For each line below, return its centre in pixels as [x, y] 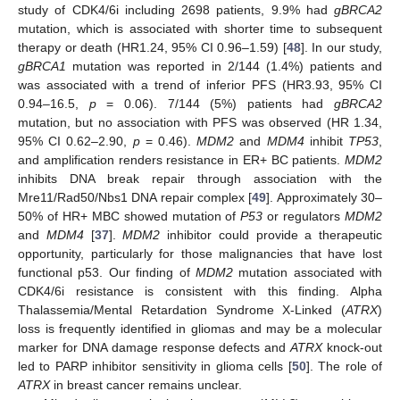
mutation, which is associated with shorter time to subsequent [200, 28]
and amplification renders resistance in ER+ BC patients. [181, 159]
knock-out [352, 347]
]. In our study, [341, 47]
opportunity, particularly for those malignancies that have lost [200, 253]
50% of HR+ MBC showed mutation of [129, 216]
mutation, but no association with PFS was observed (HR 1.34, [200, 122]
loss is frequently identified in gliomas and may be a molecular [200, 328]
